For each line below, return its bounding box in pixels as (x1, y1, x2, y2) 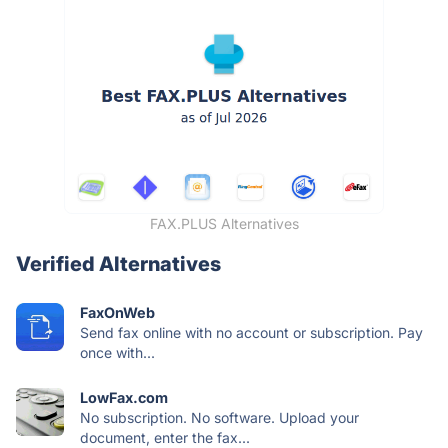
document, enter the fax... (80, 428, 250, 446)
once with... (80, 343, 155, 361)
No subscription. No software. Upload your (80, 408, 359, 426)
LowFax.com (80, 388, 168, 406)
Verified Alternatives (16, 251, 221, 276)
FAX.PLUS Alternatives (149, 214, 299, 232)
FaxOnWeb (80, 303, 155, 321)
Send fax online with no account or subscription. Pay (80, 323, 423, 341)
